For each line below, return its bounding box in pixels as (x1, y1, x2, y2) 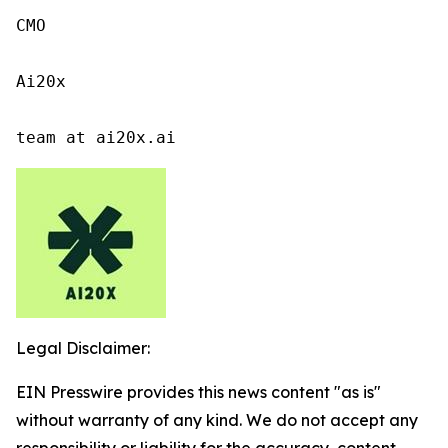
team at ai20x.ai (16, 127, 176, 147)
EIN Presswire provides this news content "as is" (16, 381, 381, 402)
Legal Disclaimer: (16, 337, 150, 358)
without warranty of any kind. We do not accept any (16, 409, 418, 430)
